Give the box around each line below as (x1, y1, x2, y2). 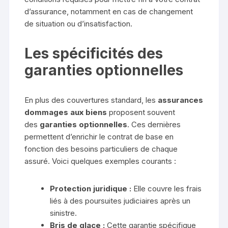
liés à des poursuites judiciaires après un (50, 196, 191, 206)
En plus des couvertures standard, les (24, 95, 158, 105)
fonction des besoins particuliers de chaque (24, 144, 178, 154)
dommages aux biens (24, 107, 107, 118)
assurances (158, 95, 204, 105)
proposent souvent (107, 107, 176, 118)
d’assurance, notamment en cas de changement (24, 7, 193, 17)
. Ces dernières (127, 120, 181, 130)
